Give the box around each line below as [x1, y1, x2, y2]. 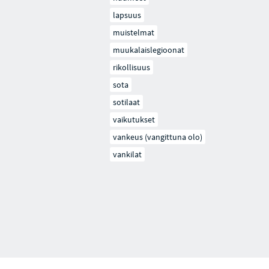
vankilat [113, 149, 142, 160]
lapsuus [113, 10, 142, 20]
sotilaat [113, 97, 141, 107]
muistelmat [113, 27, 155, 38]
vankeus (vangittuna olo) [113, 131, 203, 142]
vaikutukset [113, 114, 156, 125]
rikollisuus [113, 62, 151, 73]
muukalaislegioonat [113, 44, 185, 55]
